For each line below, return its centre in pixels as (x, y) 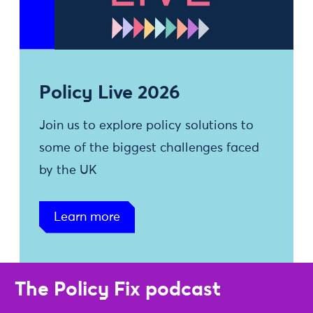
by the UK (68, 170)
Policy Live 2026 (110, 92)
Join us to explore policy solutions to (146, 125)
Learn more (87, 217)
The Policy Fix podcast (118, 289)
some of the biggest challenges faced (149, 148)
